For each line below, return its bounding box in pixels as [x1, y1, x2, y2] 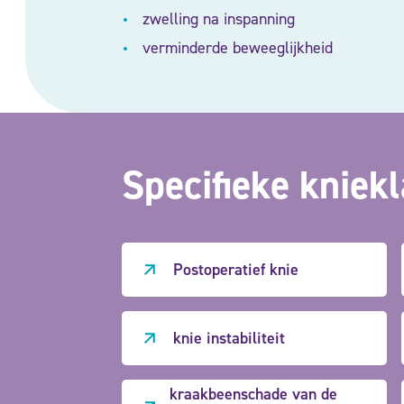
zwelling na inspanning [137, 8, 295, 30]
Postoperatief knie [172, 258, 298, 280]
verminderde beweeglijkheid [137, 37, 333, 59]
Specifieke [122, 159, 300, 211]
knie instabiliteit [172, 326, 285, 349]
